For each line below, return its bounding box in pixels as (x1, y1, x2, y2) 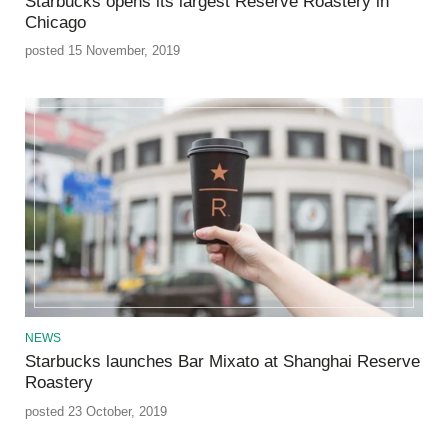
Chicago (25, 13, 86, 33)
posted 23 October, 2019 (25, 403, 167, 419)
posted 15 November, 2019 (25, 43, 180, 59)
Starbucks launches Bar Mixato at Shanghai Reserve (25, 352, 420, 372)
